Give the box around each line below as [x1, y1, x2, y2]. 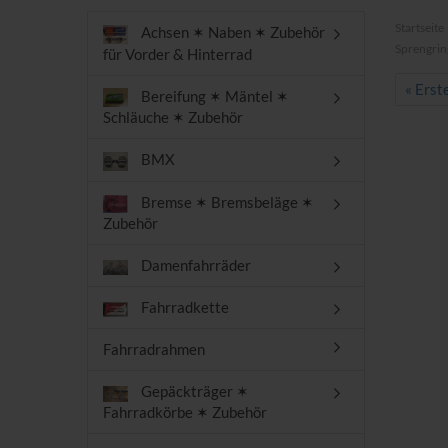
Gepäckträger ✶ [138, 382, 249, 401]
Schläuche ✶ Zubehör [103, 108, 243, 127]
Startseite [394, 20, 444, 35]
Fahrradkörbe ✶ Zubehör [103, 403, 267, 422]
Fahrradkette [138, 298, 229, 317]
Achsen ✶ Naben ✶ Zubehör [138, 23, 325, 41]
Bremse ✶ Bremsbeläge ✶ [138, 192, 314, 211]
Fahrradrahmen [103, 340, 205, 359]
